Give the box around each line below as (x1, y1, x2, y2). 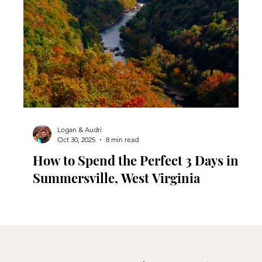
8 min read (106, 135, 139, 144)
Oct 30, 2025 (57, 135, 95, 144)
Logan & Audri (57, 125, 102, 134)
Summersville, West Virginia (33, 169, 200, 187)
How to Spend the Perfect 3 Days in (33, 151, 239, 169)
